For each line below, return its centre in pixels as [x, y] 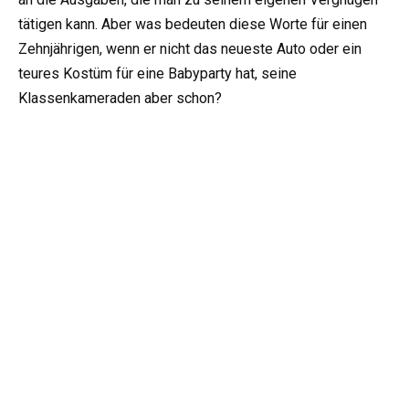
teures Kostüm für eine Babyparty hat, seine [157, 73]
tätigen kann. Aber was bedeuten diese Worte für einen [193, 24]
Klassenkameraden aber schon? [120, 98]
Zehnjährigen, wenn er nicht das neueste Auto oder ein [190, 48]
